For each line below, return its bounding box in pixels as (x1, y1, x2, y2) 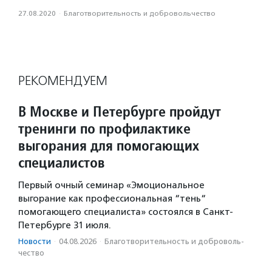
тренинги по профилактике (18, 119, 191, 138)
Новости (18, 237, 51, 246)
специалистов (18, 153, 105, 172)
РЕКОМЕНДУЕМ (18, 73, 107, 89)
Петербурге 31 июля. (18, 220, 111, 231)
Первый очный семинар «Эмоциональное (18, 180, 205, 191)
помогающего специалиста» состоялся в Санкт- (18, 206, 233, 218)
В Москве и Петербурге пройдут (18, 102, 221, 121)
